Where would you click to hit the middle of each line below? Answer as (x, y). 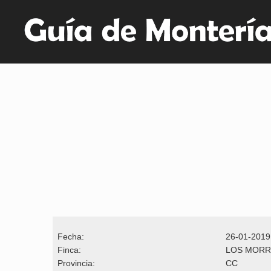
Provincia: (74, 263)
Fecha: (68, 236)
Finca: (67, 250)
